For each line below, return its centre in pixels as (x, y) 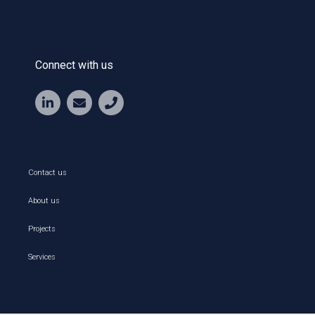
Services (42, 257)
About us (44, 201)
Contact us (47, 173)
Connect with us (74, 65)
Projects (42, 229)
